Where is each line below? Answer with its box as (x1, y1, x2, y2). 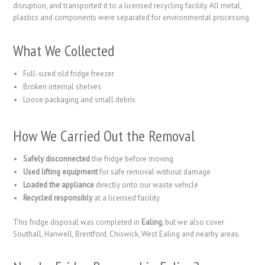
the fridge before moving (90, 153, 174, 164)
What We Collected (13, 40, 115, 60)
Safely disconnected (23, 153, 91, 164)
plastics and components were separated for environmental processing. (13, 12, 251, 22)
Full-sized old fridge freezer (23, 68, 115, 79)
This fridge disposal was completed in (13, 216, 142, 227)
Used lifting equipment (23, 166, 98, 177)
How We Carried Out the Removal (13, 125, 195, 146)
